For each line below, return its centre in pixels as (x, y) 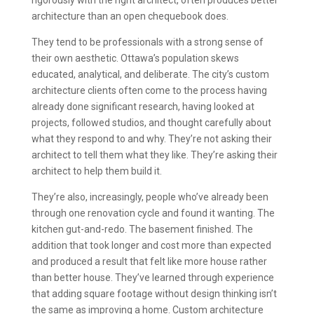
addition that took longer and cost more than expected (151, 245)
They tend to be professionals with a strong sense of (147, 42)
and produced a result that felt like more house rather (149, 261)
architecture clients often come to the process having (149, 90)
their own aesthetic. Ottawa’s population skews (135, 58)
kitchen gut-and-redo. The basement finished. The (142, 229)
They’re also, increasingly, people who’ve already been (150, 197)
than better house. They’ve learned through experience (152, 277)
